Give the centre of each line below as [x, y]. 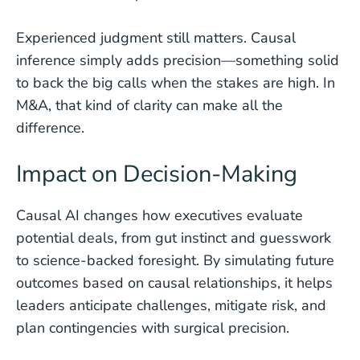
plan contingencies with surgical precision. [153, 328]
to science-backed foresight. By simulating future [175, 260]
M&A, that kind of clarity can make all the [149, 105]
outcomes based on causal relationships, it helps [174, 283]
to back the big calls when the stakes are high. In [176, 83]
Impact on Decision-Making [157, 174]
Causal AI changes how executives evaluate [160, 215]
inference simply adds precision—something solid [178, 60]
